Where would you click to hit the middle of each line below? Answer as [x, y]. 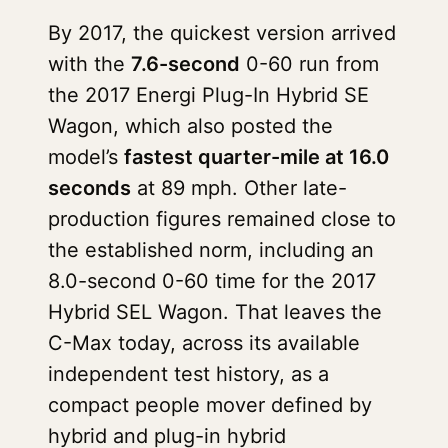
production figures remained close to [222, 219]
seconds [89, 188]
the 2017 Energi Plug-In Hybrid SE [208, 95]
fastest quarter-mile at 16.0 [256, 157]
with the [89, 64]
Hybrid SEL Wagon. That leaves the [215, 312]
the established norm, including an [211, 250]
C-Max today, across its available [204, 343]
